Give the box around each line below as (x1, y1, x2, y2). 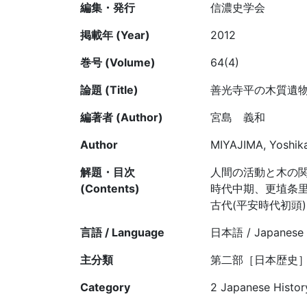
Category (80, 280, 130, 295)
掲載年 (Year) (80, 28, 150, 42)
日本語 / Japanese (210, 225, 304, 240)
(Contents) (80, 182, 140, 196)
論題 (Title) (80, 83, 138, 97)
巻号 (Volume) (80, 56, 156, 70)
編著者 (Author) (80, 110, 163, 125)
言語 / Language (80, 225, 164, 240)
